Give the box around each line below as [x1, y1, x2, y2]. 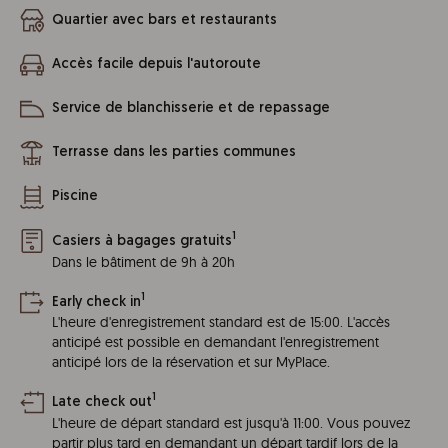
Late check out [52, 394, 152, 410]
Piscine [52, 189, 98, 204]
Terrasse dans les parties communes [52, 145, 296, 160]
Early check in [52, 294, 141, 310]
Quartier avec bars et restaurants [52, 13, 277, 28]
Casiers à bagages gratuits [52, 233, 232, 249]
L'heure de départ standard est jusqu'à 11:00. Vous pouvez [52, 413, 410, 432]
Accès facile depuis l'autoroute [52, 57, 261, 72]
